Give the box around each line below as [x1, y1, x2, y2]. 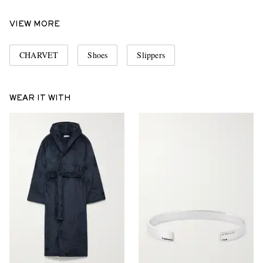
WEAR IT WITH [9, 95, 71, 102]
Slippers [137, 49, 166, 60]
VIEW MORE [9, 21, 60, 28]
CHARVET [19, 49, 59, 60]
